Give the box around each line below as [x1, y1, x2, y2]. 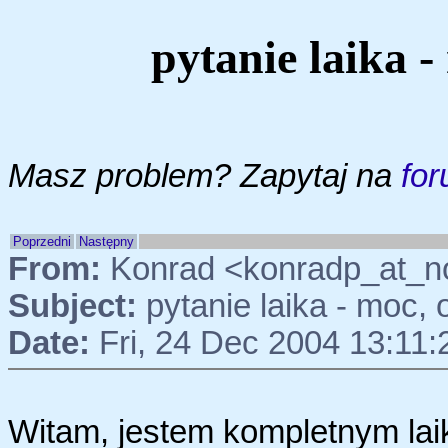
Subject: [8, 287, 137, 324]
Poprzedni [13, 233, 71, 249]
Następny [79, 233, 134, 249]
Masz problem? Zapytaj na [8, 157, 401, 194]
